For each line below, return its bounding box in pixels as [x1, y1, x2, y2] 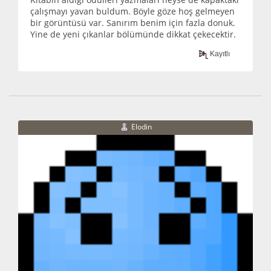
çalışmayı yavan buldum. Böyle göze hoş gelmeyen [30, 5, 235, 18]
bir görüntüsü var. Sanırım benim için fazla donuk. [30, 17, 235, 29]
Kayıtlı [208, 50, 230, 59]
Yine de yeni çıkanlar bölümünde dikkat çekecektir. [30, 28, 236, 41]
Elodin [131, 122, 152, 132]
